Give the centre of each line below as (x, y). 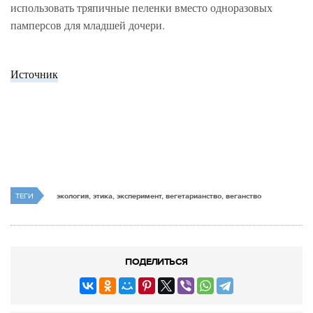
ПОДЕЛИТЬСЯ (156, 262)
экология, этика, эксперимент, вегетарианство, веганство (159, 196)
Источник (34, 74)
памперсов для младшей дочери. (88, 25)
